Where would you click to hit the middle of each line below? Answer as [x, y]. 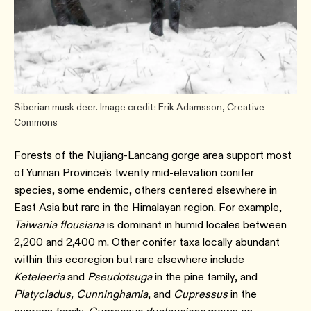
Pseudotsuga [120, 276]
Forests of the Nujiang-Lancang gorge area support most [153, 155]
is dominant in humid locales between [195, 224]
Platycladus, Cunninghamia [81, 294]
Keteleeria [41, 276]
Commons [36, 122]
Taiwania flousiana [59, 224]
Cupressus [202, 294]
